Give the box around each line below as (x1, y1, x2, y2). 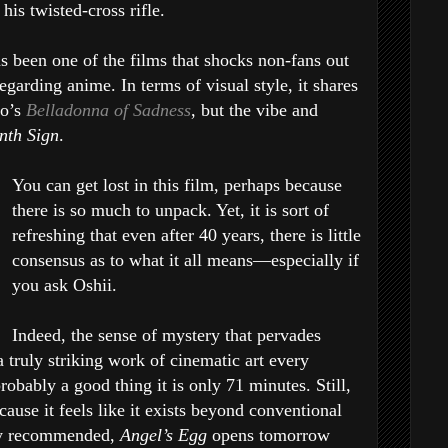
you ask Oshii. (12, 275, 117, 295)
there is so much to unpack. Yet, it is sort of (12, 200, 329, 220)
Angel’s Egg (120, 425, 212, 445)
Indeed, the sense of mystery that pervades (12, 325, 321, 345)
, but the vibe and (191, 100, 318, 120)
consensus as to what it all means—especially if (12, 250, 359, 270)
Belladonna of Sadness (26, 100, 191, 120)
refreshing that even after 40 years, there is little (12, 225, 361, 245)
